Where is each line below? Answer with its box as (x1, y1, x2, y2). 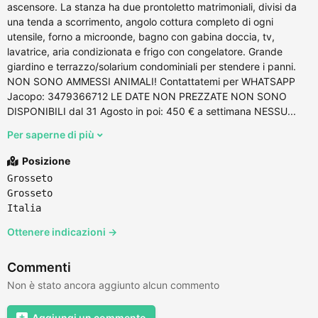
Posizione (20, 154, 70, 167)
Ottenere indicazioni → (7, 225, 117, 238)
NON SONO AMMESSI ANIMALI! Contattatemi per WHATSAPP (7, 75, 295, 87)
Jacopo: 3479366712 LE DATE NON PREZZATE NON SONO (7, 89, 287, 102)
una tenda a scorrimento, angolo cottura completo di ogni (7, 15, 273, 28)
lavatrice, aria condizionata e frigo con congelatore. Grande (7, 45, 283, 57)
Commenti (7, 259, 71, 275)
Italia (7, 202, 41, 214)
